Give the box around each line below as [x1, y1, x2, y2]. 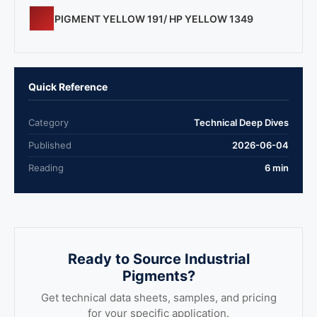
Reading [28, 162, 64, 173]
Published [28, 139, 71, 151]
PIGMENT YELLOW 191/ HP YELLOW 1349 [54, 12, 253, 25]
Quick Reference [28, 81, 108, 93]
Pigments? [122, 267, 195, 284]
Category [28, 117, 69, 128]
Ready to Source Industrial [67, 250, 250, 267]
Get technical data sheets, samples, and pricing [40, 291, 277, 304]
